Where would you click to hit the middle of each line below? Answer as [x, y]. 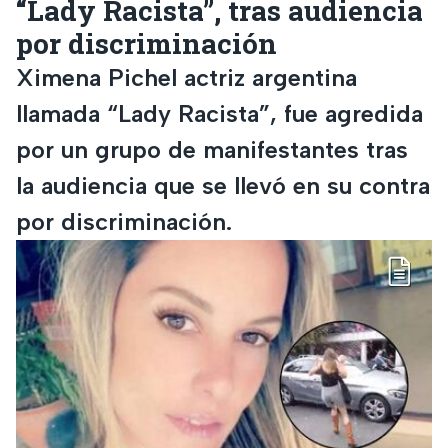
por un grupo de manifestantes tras [212, 149]
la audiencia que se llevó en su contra [223, 185]
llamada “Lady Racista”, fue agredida [219, 113]
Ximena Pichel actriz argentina [186, 77]
